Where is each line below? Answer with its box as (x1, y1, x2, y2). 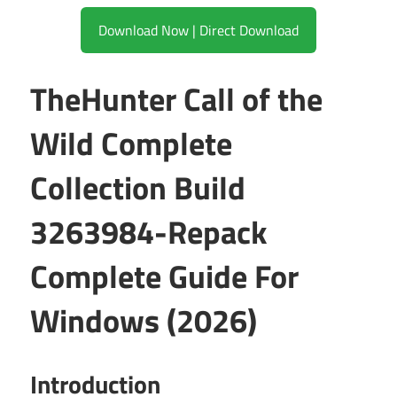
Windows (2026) (30, 296, 257, 346)
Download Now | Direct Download (199, 19, 299, 42)
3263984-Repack (30, 207, 268, 257)
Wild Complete (30, 119, 232, 168)
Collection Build (30, 163, 245, 213)
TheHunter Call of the (30, 74, 323, 124)
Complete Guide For (30, 252, 299, 301)
